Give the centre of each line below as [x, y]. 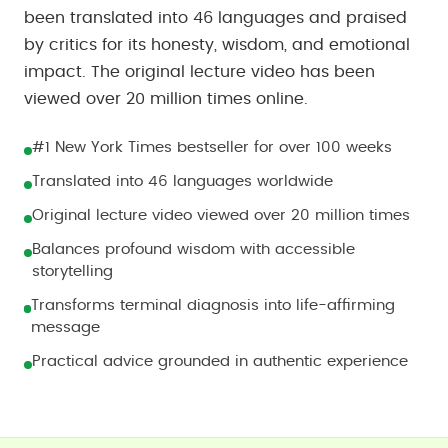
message [66, 327]
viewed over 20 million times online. [166, 99]
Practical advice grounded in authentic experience [220, 361]
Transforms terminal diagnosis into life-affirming [213, 305]
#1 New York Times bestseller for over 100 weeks [212, 147]
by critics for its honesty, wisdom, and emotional [217, 45]
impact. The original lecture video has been [199, 72]
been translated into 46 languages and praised [215, 18]
